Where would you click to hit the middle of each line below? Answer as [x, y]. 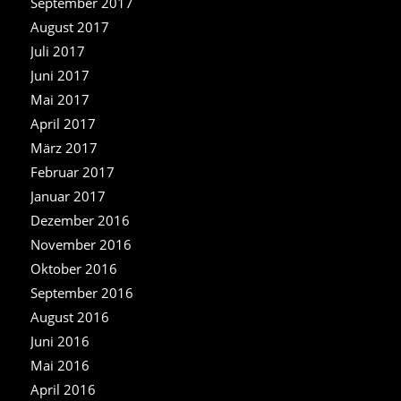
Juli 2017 [57, 51]
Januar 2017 [68, 196]
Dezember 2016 [80, 220]
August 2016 [69, 316]
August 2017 [69, 26]
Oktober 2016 [73, 268]
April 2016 [63, 389]
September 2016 [81, 292]
